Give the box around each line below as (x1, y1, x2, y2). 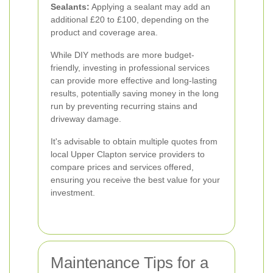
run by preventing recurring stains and (51, 101, 197, 111)
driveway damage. (51, 114, 121, 124)
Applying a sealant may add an (90, 2, 210, 12)
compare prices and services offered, (51, 162, 194, 172)
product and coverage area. (51, 27, 158, 37)
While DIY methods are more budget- (51, 50, 194, 60)
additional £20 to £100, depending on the (51, 15, 209, 24)
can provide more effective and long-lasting (51, 76, 217, 85)
